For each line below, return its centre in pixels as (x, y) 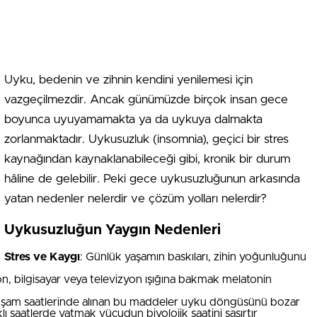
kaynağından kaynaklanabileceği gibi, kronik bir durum (147, 159)
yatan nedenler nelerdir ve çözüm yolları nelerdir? (136, 198)
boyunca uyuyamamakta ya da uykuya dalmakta (133, 119)
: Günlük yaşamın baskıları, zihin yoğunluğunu (193, 257)
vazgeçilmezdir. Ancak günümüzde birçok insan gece (146, 99)
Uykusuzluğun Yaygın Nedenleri (113, 230)
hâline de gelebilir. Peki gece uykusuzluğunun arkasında (152, 179)
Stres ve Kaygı (42, 257)
